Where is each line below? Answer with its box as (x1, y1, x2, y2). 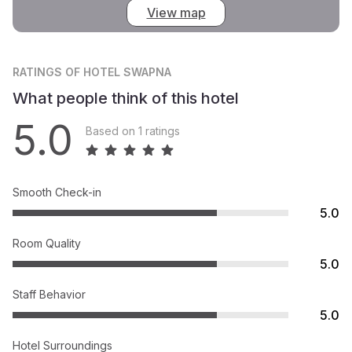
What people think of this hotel (13, 88, 239, 108)
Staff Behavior (13, 287, 86, 301)
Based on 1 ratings (86, 124, 180, 138)
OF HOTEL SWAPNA (65, 64, 171, 79)
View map (146, 5, 206, 21)
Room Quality (13, 236, 81, 250)
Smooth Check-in (13, 185, 101, 199)
